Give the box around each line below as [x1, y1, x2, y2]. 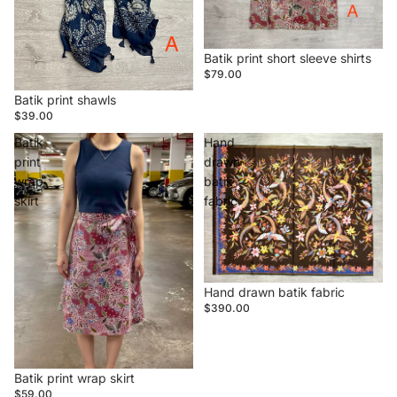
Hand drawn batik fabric [204, 284, 345, 300]
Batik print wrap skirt [14, 370, 135, 386]
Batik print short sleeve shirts [204, 50, 371, 66]
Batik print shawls [14, 91, 116, 107]
